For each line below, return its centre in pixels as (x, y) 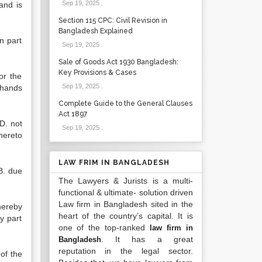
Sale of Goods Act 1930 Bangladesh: (118, 62)
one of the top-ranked (104, 227)
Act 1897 (73, 114)
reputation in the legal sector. (125, 251)
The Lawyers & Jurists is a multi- (125, 181)
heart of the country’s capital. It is (125, 216)
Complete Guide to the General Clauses (125, 104)
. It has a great (147, 239)
